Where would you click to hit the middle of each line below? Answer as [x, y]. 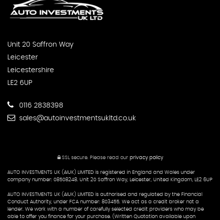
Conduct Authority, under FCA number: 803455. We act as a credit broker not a [103, 202]
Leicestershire [31, 70]
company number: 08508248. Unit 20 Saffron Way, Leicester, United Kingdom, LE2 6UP [110, 179]
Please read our [109, 157]
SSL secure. [74, 157]
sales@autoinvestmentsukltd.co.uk [77, 118]
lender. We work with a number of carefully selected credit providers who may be [106, 209]
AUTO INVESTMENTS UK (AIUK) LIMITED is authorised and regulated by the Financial [105, 194]
